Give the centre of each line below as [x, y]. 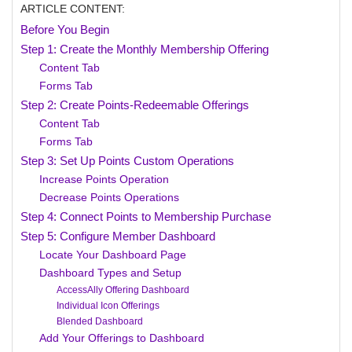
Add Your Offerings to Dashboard [122, 338]
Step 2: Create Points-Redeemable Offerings [135, 105]
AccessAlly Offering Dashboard [123, 290]
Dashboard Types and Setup [111, 273]
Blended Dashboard [100, 321]
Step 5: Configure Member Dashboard [118, 236]
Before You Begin [65, 29]
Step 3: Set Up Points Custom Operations [127, 161]
